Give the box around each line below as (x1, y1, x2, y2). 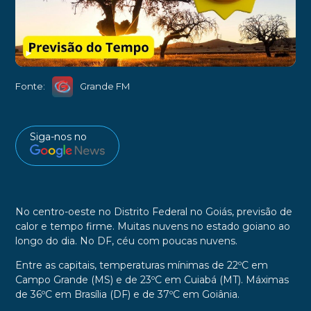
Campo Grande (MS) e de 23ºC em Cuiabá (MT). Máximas (15, 274, 289, 287)
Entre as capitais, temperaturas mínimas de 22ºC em (15, 259, 268, 272)
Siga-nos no (29, 130, 87, 143)
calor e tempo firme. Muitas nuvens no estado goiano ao (15, 220, 290, 233)
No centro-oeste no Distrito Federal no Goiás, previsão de (15, 205, 292, 219)
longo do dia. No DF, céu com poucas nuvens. (15, 235, 237, 248)
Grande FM (79, 81, 131, 92)
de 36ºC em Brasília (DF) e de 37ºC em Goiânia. (15, 288, 242, 301)
